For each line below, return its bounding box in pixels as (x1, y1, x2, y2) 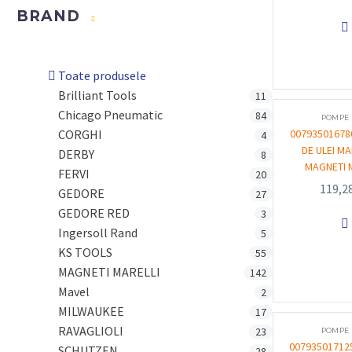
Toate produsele (58, 68, 147, 83)
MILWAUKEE (58, 303, 125, 319)
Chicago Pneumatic (58, 107, 163, 123)
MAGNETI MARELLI (58, 264, 161, 280)
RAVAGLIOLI (58, 323, 124, 339)
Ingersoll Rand (58, 225, 138, 240)
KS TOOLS (58, 244, 113, 260)
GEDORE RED (58, 205, 130, 221)
